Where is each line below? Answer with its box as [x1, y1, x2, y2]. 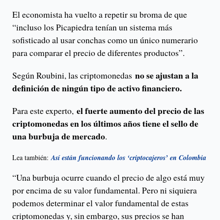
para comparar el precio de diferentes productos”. [12, 47, 185, 59]
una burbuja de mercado [12, 130, 105, 143]
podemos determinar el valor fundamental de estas [12, 197, 189, 209]
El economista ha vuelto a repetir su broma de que [12, 8, 187, 21]
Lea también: [12, 153, 51, 163]
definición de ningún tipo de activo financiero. [12, 82, 182, 95]
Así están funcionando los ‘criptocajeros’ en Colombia [51, 153, 206, 163]
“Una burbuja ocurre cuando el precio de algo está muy [12, 171, 205, 184]
